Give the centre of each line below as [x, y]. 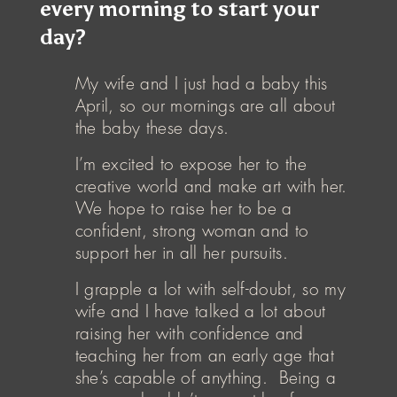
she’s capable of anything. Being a [205, 378]
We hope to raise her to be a [183, 208]
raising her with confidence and [189, 333]
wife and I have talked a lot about [200, 311]
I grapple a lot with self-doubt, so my [210, 289]
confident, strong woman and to [192, 230]
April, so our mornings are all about [205, 105]
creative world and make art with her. [211, 186]
